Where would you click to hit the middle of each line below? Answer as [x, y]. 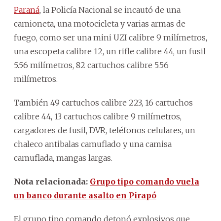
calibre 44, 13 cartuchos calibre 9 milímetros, [98, 116]
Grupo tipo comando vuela [145, 181]
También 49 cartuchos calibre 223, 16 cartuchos [103, 102]
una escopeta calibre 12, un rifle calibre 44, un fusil [110, 51]
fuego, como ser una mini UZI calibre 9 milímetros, [110, 37]
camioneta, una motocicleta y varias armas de [100, 23]
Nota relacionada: [52, 181]
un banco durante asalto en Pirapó [85, 195]
